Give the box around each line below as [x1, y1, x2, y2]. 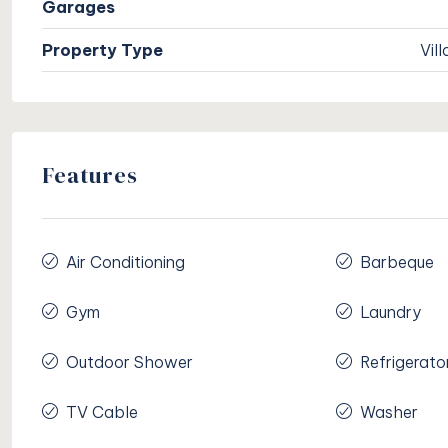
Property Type [42, 40, 163, 61]
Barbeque [359, 252, 434, 273]
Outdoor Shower [66, 352, 193, 373]
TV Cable [66, 402, 138, 423]
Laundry [359, 302, 421, 323]
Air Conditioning [66, 252, 185, 273]
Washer [359, 402, 418, 423]
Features [42, 160, 138, 191]
